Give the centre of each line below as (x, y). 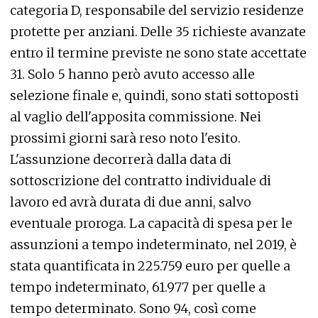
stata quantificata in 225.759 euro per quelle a (150, 266)
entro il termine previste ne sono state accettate (158, 53)
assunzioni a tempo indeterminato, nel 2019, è (153, 245)
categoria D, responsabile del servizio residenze (157, 10)
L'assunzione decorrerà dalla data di (121, 159)
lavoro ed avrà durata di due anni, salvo (131, 202)
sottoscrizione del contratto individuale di (141, 181)
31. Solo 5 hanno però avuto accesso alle (132, 74)
